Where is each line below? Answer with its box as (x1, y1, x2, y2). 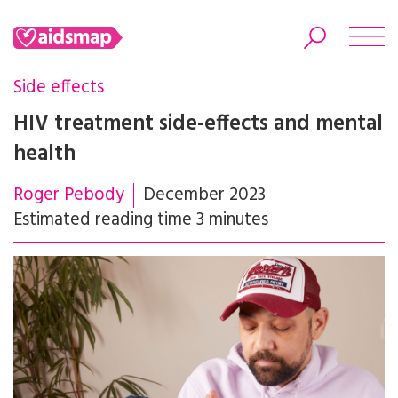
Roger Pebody (13, 180, 124, 210)
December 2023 (143, 180, 266, 210)
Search (179, 156, 219, 179)
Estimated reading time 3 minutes (13, 205, 268, 235)
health (13, 137, 76, 171)
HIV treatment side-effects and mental (13, 107, 383, 141)
